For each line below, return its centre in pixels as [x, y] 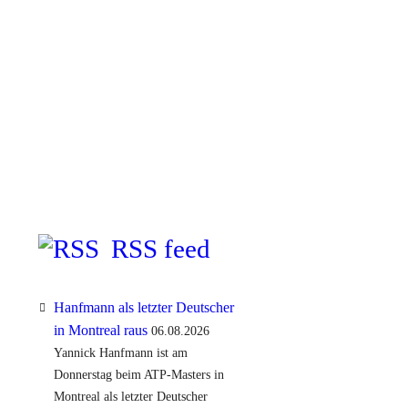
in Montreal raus [100, 330]
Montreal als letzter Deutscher [130, 396]
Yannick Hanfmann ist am [120, 352]
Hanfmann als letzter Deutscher [143, 307]
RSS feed [161, 250]
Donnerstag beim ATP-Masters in [138, 374]
